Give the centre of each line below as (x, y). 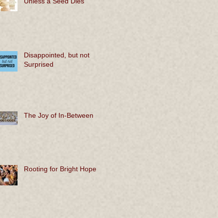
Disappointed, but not (57, 55)
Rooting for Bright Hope (60, 169)
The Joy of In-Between (59, 116)
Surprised (39, 64)
